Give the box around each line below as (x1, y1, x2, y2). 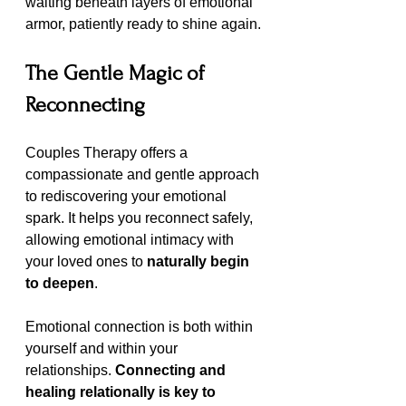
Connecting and (115, 362, 229, 379)
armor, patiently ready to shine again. (25, 16, 261, 33)
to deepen (25, 275, 94, 292)
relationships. (25, 362, 115, 379)
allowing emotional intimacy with (25, 232, 237, 248)
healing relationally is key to (25, 384, 219, 401)
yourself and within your (25, 341, 181, 357)
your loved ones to (25, 254, 147, 270)
